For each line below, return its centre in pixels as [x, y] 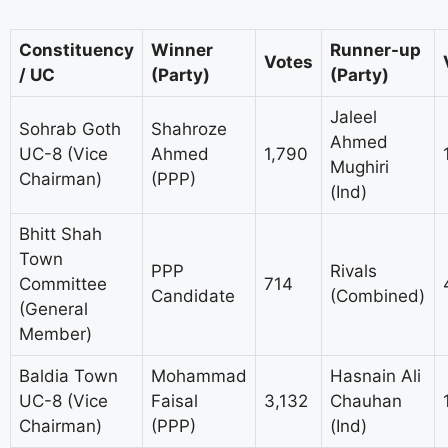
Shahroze [189, 129]
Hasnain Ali [375, 376]
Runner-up [375, 50]
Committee [63, 284]
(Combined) [377, 296]
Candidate [193, 296]
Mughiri [359, 167]
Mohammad [199, 376]
